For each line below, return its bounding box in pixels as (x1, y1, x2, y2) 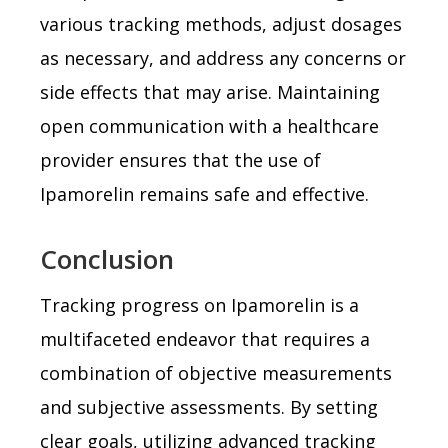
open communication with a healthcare (40, 113, 379, 138)
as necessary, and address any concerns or (40, 45, 406, 70)
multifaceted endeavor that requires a (40, 326, 370, 351)
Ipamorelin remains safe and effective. (40, 181, 369, 206)
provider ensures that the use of (40, 147, 321, 172)
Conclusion (40, 240, 174, 277)
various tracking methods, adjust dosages (40, 11, 402, 36)
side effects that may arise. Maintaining (40, 79, 380, 104)
